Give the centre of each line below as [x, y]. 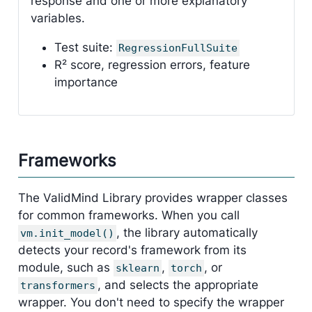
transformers [57, 285]
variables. [57, 18]
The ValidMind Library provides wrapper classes [153, 197]
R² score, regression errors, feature [152, 65]
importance [86, 83]
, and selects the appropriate [178, 284]
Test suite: [85, 48]
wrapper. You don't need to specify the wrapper [151, 302]
